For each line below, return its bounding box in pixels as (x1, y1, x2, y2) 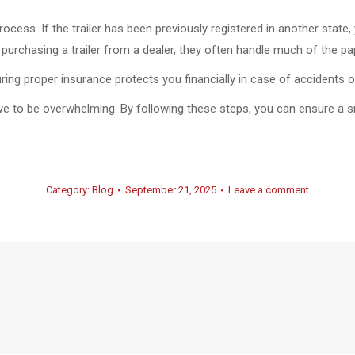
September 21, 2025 (125, 184, 216, 196)
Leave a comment (228, 184, 309, 196)
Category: (46, 184, 92, 196)
